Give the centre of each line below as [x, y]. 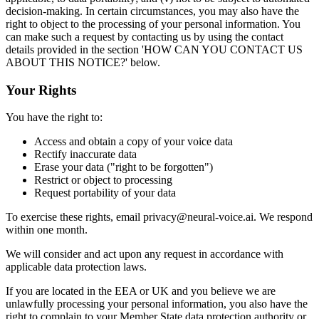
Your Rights [41, 90]
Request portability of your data [105, 193]
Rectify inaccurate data [85, 155]
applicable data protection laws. [76, 267]
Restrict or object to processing [103, 180]
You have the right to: [54, 117]
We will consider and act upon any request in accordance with [145, 254]
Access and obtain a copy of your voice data [134, 142]
